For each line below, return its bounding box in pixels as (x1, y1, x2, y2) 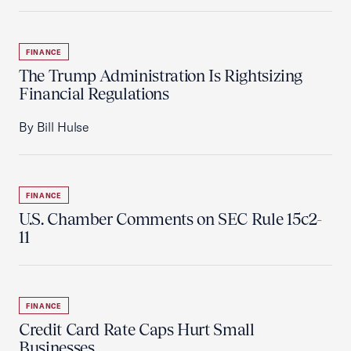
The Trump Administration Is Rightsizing (19, 66, 303, 85)
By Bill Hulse (19, 119, 90, 135)
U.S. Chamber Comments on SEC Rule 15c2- (19, 209, 323, 229)
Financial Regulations (19, 84, 169, 103)
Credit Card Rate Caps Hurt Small (19, 320, 255, 339)
